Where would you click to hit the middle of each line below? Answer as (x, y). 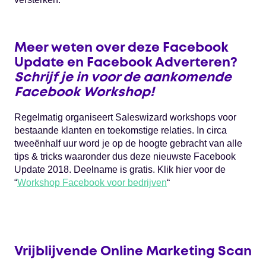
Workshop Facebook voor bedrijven (92, 183)
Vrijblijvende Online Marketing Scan (133, 252)
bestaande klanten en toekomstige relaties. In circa (121, 131)
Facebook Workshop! (84, 93)
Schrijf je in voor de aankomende (123, 78)
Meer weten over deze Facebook (121, 48)
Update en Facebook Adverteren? (126, 63)
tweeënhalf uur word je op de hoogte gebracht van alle (128, 144)
